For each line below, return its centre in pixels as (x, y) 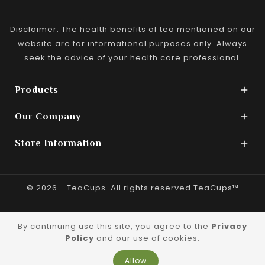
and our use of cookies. (147, 238)
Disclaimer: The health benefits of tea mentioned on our (132, 30)
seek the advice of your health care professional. (132, 58)
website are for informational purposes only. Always (132, 44)
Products (37, 90)
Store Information (58, 143)
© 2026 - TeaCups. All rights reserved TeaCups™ (132, 188)
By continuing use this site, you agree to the (114, 227)
